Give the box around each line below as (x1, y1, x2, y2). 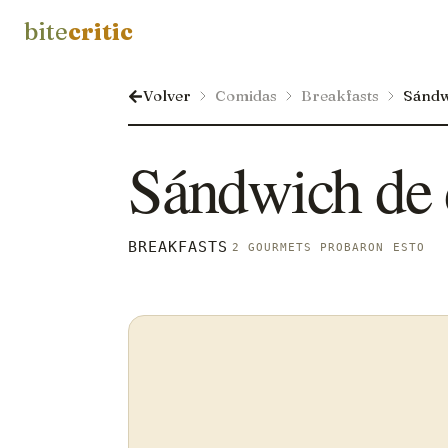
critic (68, 17, 133, 46)
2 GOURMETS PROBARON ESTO (231, 241, 425, 253)
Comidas (215, 86, 277, 105)
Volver (143, 86, 191, 105)
